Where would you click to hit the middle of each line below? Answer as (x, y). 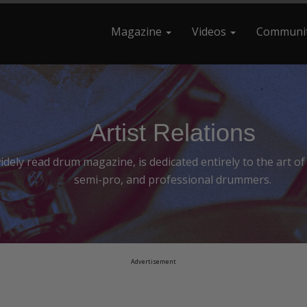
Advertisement (153, 261)
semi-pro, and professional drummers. (172, 179)
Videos (210, 32)
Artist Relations (172, 132)
